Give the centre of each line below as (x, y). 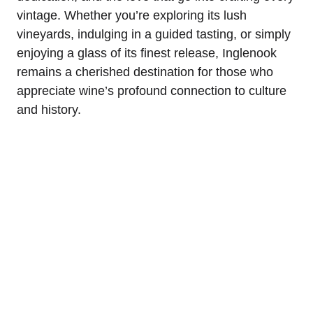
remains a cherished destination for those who (145, 72)
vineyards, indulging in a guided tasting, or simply (154, 34)
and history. (49, 109)
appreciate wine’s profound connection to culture (152, 90)
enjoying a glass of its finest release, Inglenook (147, 53)
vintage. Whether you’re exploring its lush (132, 15)
